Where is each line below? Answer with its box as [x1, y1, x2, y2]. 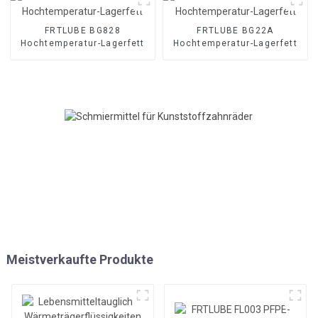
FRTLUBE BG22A [197, 25, 274, 35]
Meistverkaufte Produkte [6, 252, 153, 268]
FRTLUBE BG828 [44, 25, 121, 35]
